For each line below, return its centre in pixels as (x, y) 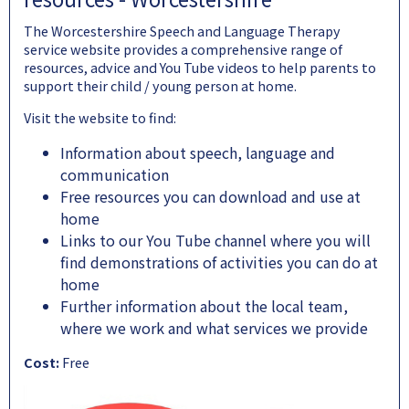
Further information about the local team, (204, 306)
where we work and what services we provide (216, 328)
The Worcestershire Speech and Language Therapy (182, 31)
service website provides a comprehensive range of (183, 49)
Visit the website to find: (100, 118)
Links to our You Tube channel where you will (215, 241)
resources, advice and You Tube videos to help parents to (200, 68)
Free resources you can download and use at (210, 197)
